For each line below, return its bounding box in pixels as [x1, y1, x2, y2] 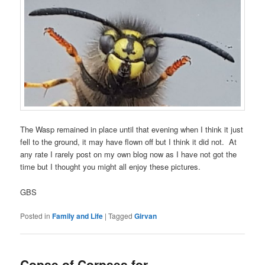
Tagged [108, 210, 133, 221]
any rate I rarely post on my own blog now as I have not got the [20, 148, 237, 160]
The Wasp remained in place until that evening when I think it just [20, 124, 244, 135]
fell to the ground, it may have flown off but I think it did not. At [20, 136, 237, 148]
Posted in [20, 210, 51, 221]
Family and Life [52, 210, 104, 221]
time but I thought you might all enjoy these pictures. [20, 161, 201, 173]
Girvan [134, 210, 157, 221]
